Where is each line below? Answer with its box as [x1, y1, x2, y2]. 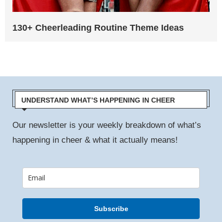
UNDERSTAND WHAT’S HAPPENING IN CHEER [21, 96, 175, 104]
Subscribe [94, 204, 128, 213]
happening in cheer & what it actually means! [12, 135, 178, 145]
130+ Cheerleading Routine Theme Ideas [12, 22, 184, 33]
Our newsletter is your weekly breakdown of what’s [12, 120, 201, 130]
